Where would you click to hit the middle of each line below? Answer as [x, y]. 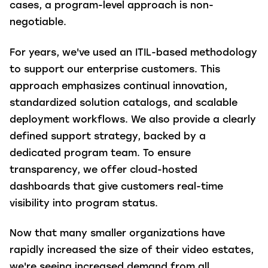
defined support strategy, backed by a [108, 137]
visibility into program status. [84, 204]
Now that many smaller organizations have [117, 234]
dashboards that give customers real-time [116, 187]
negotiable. [41, 23]
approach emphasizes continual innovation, [118, 86]
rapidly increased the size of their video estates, [132, 250]
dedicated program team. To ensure [100, 153]
